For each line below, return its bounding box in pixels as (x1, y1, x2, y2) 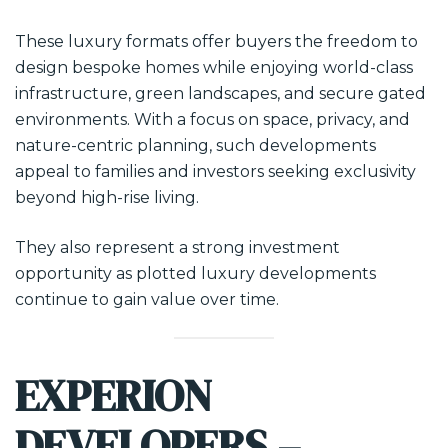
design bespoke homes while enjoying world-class (15, 58, 413, 77)
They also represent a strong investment (15, 238, 340, 257)
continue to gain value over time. (15, 290, 279, 309)
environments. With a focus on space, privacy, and (15, 110, 410, 129)
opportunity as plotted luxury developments (15, 264, 376, 283)
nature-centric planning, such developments (15, 136, 376, 155)
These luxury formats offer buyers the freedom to (15, 32, 418, 51)
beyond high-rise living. (15, 188, 199, 207)
